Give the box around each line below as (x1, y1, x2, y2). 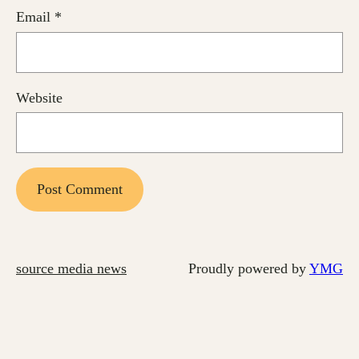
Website (16, 89, 63, 106)
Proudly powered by (188, 260, 309, 277)
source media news (16, 260, 127, 277)
